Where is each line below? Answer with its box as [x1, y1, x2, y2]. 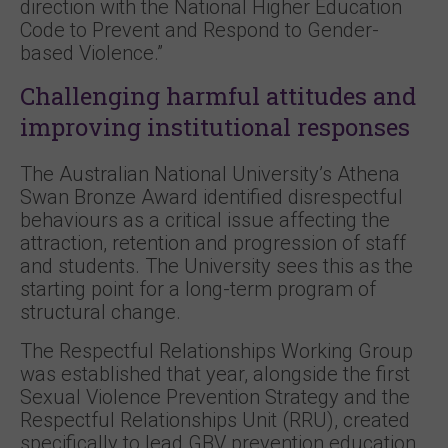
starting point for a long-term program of [20, 277, 376, 301]
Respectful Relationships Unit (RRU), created [20, 408, 410, 432]
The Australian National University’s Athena [20, 162, 400, 186]
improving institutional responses [20, 111, 410, 143]
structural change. [20, 300, 181, 324]
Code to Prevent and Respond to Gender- [20, 18, 379, 42]
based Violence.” [20, 41, 163, 65]
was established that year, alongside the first [20, 362, 410, 386]
